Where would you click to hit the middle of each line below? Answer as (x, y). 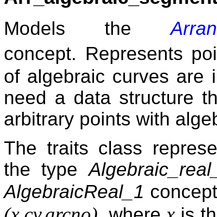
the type (46, 170)
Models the (87, 29)
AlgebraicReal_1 (74, 192)
